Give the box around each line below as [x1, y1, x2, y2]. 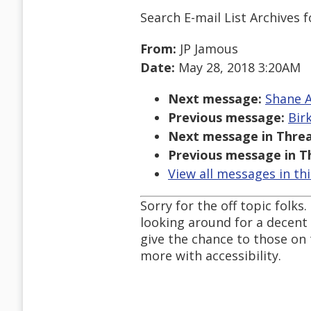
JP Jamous [176, 40, 238, 58]
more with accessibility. [140, 247, 281, 264]
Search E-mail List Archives [140, 8, 300, 26]
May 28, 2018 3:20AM [175, 59, 301, 76]
